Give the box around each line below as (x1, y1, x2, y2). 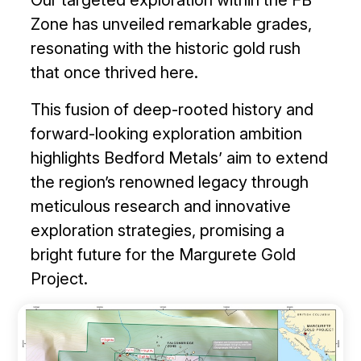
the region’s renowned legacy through (31, 172, 309, 192)
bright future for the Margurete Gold (31, 244, 297, 264)
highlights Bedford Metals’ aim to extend (31, 147, 329, 168)
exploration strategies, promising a (31, 220, 285, 240)
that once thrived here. (31, 62, 199, 82)
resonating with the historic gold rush (31, 38, 301, 58)
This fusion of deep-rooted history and (31, 99, 314, 119)
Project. (31, 268, 89, 288)
